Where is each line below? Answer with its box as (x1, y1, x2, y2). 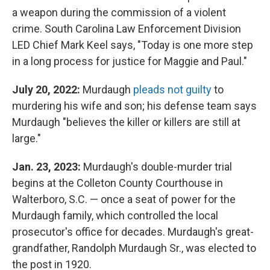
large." (12, 131, 41, 145)
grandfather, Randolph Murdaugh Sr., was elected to (12, 241, 256, 254)
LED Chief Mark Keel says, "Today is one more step (12, 38, 253, 51)
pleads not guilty (133, 83, 212, 96)
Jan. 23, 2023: (12, 160, 81, 173)
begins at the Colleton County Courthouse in (12, 176, 223, 189)
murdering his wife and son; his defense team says (12, 99, 257, 112)
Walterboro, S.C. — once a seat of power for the (12, 192, 236, 206)
